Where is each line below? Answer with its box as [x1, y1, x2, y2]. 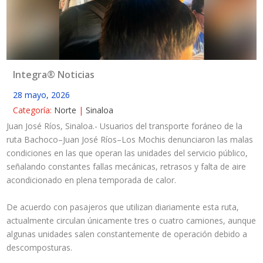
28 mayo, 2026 [13, 89, 70, 101]
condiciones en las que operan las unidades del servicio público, [6, 147, 248, 159]
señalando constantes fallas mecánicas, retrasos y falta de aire [6, 161, 247, 173]
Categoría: [13, 104, 55, 116]
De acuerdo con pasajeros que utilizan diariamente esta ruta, [6, 201, 240, 213]
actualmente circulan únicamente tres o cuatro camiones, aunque [6, 214, 257, 226]
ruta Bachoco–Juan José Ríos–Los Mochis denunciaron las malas [6, 134, 254, 146]
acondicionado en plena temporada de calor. [6, 174, 177, 186]
